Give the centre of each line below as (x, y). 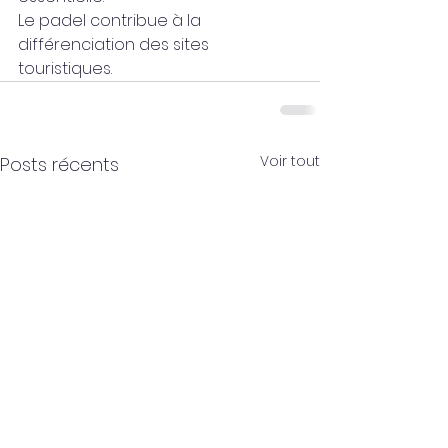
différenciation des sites (115, 44)
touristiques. (65, 68)
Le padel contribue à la (111, 20)
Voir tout (290, 161)
